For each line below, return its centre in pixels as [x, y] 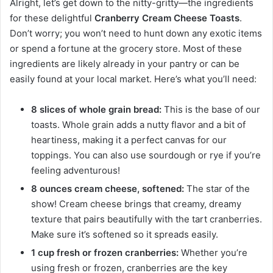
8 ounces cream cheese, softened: [108, 189]
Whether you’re [213, 253]
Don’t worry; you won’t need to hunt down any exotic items [136, 34]
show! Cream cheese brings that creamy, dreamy [136, 204]
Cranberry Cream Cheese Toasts [167, 18]
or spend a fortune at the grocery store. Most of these [126, 49]
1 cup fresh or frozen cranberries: [105, 253]
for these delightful [52, 18]
